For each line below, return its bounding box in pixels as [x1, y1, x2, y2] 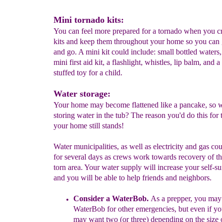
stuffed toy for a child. [54, 68, 122, 77]
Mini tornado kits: [54, 15, 124, 25]
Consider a [73, 194, 112, 203]
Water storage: [54, 89, 111, 99]
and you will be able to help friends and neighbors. [54, 173, 212, 182]
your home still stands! [54, 121, 124, 130]
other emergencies [118, 205, 174, 213]
